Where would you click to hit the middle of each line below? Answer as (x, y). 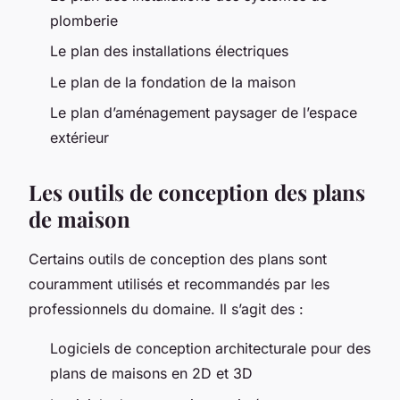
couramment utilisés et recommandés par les (179, 284)
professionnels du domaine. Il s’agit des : (166, 309)
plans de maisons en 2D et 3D (151, 374)
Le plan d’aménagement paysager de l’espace (204, 113)
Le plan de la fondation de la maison (173, 82)
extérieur (79, 138)
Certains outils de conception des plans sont (178, 259)
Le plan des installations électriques (169, 51)
